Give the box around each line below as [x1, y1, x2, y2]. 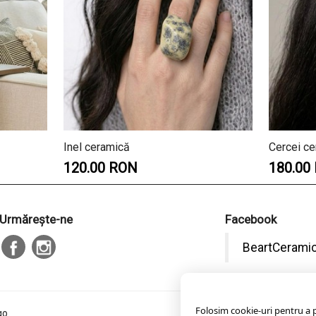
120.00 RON [63, 159, 138, 177]
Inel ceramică [63, 140, 130, 154]
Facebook [224, 212, 276, 227]
